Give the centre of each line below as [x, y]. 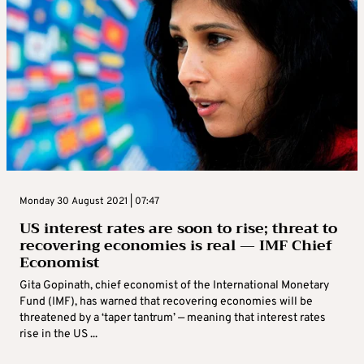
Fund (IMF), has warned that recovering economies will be [166, 302]
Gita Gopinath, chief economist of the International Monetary [174, 286]
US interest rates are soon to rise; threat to [178, 229]
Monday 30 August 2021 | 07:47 [89, 202]
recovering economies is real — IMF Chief [176, 246]
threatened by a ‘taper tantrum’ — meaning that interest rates [173, 318]
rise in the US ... [58, 335]
